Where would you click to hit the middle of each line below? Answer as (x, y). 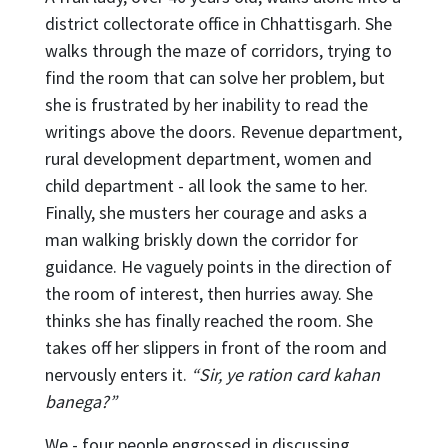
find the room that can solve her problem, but (214, 77)
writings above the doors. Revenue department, (223, 131)
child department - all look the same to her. (206, 185)
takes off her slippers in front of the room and (215, 347)
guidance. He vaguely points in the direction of (218, 266)
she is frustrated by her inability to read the (206, 104)
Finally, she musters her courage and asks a (205, 212)
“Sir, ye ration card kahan (285, 374)
